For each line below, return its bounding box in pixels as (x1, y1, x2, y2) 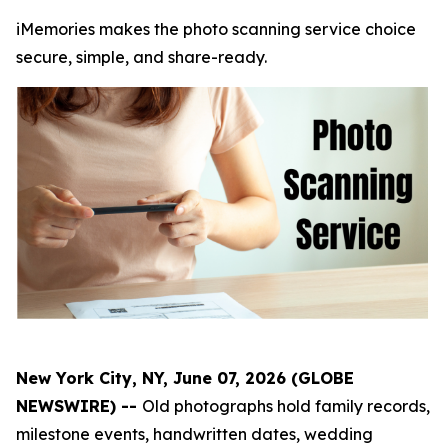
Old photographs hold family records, (142, 395, 430, 416)
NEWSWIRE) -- (16, 395, 142, 416)
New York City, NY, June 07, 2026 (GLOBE (16, 367, 354, 388)
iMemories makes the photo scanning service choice (16, 19, 416, 39)
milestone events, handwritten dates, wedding (16, 423, 373, 444)
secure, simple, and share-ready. (16, 47, 267, 67)
